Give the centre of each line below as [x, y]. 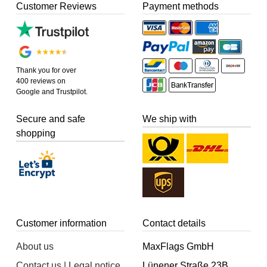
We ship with [170, 119]
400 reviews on [41, 81]
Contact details [174, 223]
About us [35, 247]
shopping [36, 133]
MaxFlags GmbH [178, 247]
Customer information [62, 223]
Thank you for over [46, 70]
